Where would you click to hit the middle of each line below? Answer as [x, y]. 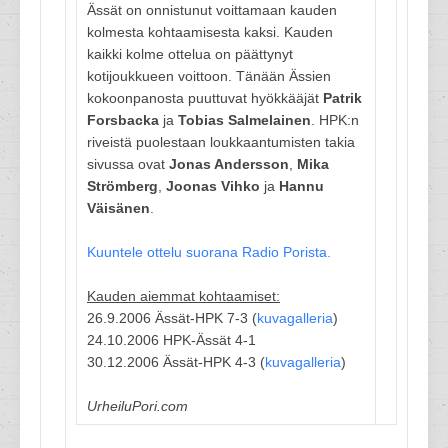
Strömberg [122, 186]
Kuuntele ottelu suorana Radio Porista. [209, 252]
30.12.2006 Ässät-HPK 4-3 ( [176, 362]
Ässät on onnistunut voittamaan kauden [212, 10]
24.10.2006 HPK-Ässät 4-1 [171, 340]
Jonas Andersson [229, 164]
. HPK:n [335, 120]
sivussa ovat [128, 164]
